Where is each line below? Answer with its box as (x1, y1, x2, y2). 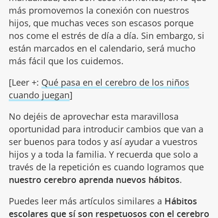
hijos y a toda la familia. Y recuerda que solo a (8, 148, 198, 160)
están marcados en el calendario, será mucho (8, 42, 196, 54)
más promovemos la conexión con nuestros (8, 4, 189, 16)
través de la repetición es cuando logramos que (8, 161, 204, 173)
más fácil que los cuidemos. (8, 54, 124, 67)
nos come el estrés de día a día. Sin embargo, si (8, 29, 204, 41)
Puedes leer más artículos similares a (8, 195, 164, 207)
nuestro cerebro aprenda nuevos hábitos (8, 173, 180, 185)
